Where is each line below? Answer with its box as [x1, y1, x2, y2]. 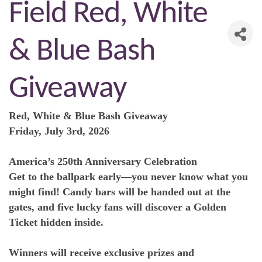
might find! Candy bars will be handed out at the [9, 186, 230, 198]
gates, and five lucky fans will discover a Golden [9, 201, 226, 213]
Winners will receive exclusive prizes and [9, 247, 194, 258]
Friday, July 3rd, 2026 [9, 125, 109, 137]
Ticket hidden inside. [9, 216, 104, 228]
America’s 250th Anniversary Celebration [9, 156, 197, 167]
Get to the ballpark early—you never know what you [9, 171, 248, 182]
